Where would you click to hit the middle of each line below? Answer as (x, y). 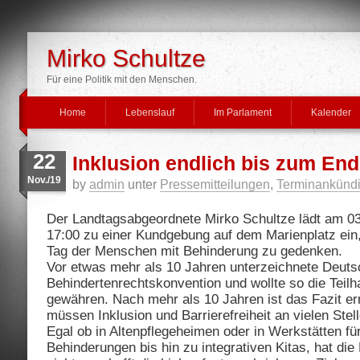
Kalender (331, 112)
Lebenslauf (150, 112)
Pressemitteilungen (215, 184)
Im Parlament (243, 112)
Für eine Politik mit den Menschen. (122, 80)
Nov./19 (44, 180)
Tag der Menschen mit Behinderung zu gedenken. (194, 251)
